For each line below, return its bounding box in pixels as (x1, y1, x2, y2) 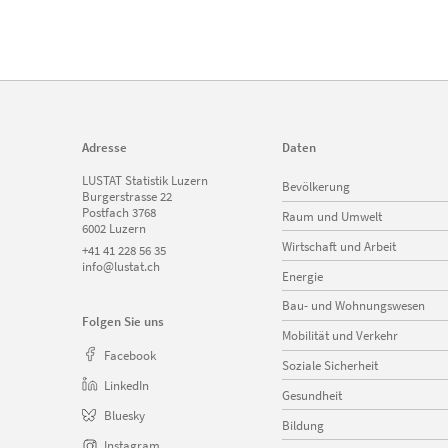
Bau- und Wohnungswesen (282, 297, 425, 314)
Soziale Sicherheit (282, 357, 378, 373)
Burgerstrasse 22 (82, 187, 172, 204)
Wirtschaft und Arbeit (282, 237, 396, 254)
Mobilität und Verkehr (282, 327, 398, 344)
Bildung (282, 416, 324, 433)
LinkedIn (104, 377, 149, 394)
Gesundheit (282, 386, 342, 403)
